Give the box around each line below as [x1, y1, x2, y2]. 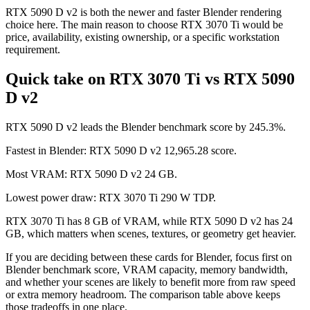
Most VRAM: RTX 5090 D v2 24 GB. [6, 167, 177, 180]
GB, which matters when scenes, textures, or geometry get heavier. [6, 227, 296, 239]
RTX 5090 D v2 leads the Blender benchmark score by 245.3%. [6, 120, 286, 133]
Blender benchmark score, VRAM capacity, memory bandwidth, [6, 263, 288, 275]
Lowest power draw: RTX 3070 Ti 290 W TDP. [6, 191, 216, 203]
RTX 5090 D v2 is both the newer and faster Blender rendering [6, 6, 282, 18]
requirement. [6, 43, 60, 55]
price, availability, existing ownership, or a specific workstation [6, 30, 280, 43]
